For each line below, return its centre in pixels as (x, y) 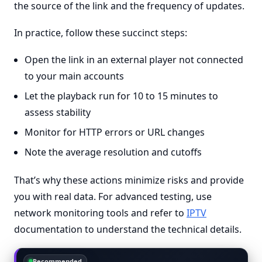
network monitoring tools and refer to (100, 213)
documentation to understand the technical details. (128, 229)
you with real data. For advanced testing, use (113, 196)
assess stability (57, 112)
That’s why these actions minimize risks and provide (129, 180)
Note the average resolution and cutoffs (113, 152)
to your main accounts (74, 76)
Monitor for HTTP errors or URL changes (114, 132)
